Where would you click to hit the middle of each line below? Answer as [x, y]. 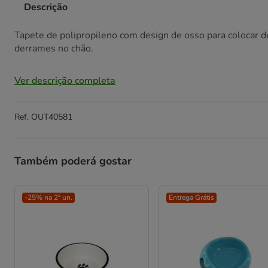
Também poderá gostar [73, 161]
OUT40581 [52, 117]
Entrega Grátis [192, 197]
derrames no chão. [54, 48]
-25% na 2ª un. [48, 197]
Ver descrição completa [65, 81]
